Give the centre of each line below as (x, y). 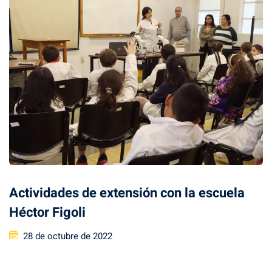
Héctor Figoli (47, 213)
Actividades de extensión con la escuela (127, 193)
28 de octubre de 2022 (68, 236)
